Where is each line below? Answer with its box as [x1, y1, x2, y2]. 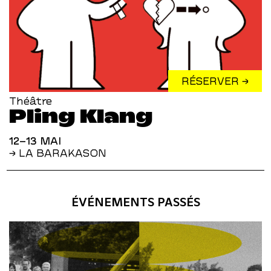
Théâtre [9, 94, 52, 107]
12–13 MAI [9, 134, 61, 147]
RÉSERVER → [181, 74, 249, 87]
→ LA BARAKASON [9, 146, 106, 159]
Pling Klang [9, 105, 152, 128]
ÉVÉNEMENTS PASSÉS [71, 194, 200, 210]
